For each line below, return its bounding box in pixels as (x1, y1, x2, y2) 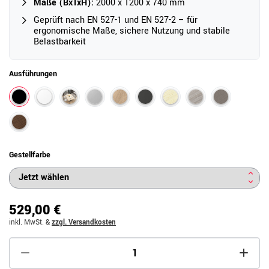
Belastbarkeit (34, 35, 86, 48)
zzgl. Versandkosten (52, 217, 116, 228)
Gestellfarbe (9, 149, 50, 160)
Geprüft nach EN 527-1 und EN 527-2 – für (34, 13, 198, 26)
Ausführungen (9, 68, 57, 79)
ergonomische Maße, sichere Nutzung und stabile (34, 24, 230, 37)
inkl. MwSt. (9, 217, 44, 228)
